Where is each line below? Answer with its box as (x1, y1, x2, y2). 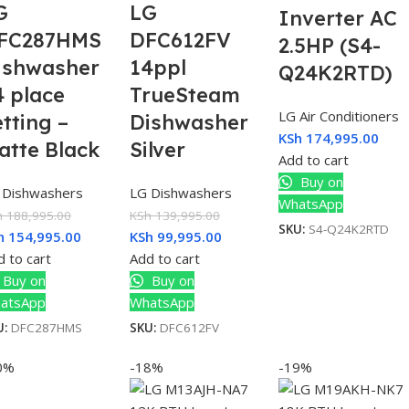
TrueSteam (130, 81, 240, 108)
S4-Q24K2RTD (309, 220, 389, 237)
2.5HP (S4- (278, 32, 381, 58)
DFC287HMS (11, 319, 82, 336)
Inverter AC (278, 5, 397, 31)
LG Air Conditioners (278, 106, 399, 125)
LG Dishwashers (130, 183, 232, 202)
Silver (130, 136, 185, 163)
